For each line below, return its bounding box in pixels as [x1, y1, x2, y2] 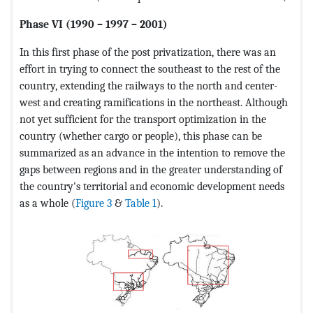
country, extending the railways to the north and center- [20, 79, 277, 93]
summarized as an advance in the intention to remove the [20, 146, 285, 160]
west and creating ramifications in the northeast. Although [20, 96, 288, 110]
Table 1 [125, 196, 156, 210]
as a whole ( [20, 196, 75, 210]
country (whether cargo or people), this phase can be [20, 129, 262, 143]
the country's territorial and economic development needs [20, 180, 284, 194]
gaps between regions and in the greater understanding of [20, 163, 282, 177]
